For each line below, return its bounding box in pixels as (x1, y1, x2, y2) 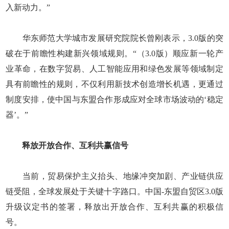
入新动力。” (6, 3, 51, 12)
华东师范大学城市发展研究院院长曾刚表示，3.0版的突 (6, 33, 223, 42)
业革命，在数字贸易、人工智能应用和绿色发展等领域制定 (6, 64, 223, 73)
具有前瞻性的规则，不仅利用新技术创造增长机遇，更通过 (6, 79, 223, 88)
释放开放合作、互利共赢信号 (22, 141, 129, 150)
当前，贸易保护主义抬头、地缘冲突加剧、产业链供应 (6, 171, 223, 180)
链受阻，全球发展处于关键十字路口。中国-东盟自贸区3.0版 (6, 187, 223, 196)
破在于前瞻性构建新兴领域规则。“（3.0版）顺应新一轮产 (6, 49, 223, 58)
